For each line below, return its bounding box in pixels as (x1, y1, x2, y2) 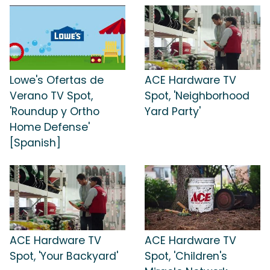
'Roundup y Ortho (10, 104, 99, 119)
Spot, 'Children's (145, 248, 227, 263)
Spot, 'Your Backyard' (10, 248, 118, 263)
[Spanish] (10, 136, 61, 151)
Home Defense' (10, 120, 90, 135)
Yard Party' (145, 104, 201, 119)
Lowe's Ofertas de (10, 73, 104, 88)
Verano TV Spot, (10, 89, 93, 104)
